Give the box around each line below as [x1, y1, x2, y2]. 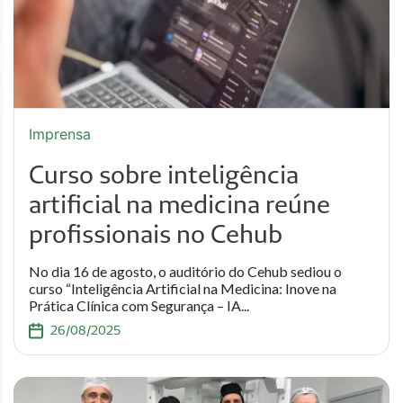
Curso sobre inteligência [29, 158, 299, 190]
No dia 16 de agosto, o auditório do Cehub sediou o [29, 263, 342, 280]
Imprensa [29, 125, 91, 143]
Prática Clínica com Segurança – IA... [29, 297, 249, 314]
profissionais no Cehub [29, 218, 282, 249]
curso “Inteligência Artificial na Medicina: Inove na [29, 280, 336, 297]
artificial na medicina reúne [29, 188, 330, 219]
